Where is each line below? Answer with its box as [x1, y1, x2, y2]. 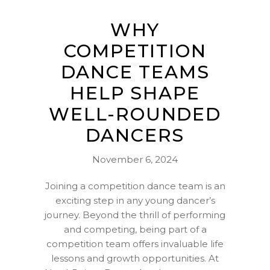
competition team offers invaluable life [46, 238, 224, 250]
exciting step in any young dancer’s [55, 195, 215, 207]
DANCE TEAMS [60, 61, 210, 84]
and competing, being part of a [63, 224, 207, 236]
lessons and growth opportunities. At [51, 253, 219, 265]
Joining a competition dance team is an [45, 180, 225, 192]
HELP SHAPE [70, 82, 200, 105]
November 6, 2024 [92, 154, 178, 166]
